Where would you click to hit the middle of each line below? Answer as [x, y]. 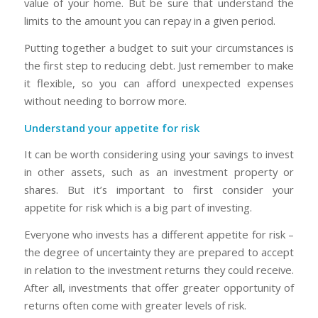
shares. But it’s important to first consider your [159, 190]
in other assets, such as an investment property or [159, 172]
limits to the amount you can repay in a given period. [149, 21]
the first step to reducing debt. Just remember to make [159, 65]
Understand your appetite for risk [111, 127]
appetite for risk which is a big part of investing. [138, 208]
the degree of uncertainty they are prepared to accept [159, 252]
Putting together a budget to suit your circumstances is [159, 47]
